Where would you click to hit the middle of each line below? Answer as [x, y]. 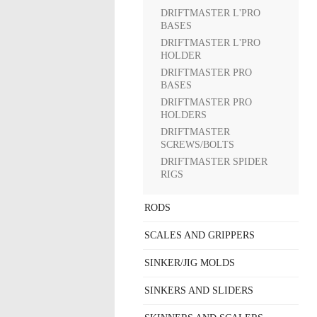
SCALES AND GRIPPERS [200, 235]
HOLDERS [184, 115]
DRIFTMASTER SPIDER [214, 162]
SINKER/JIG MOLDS [190, 263]
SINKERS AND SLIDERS [199, 290]
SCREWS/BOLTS [197, 145]
